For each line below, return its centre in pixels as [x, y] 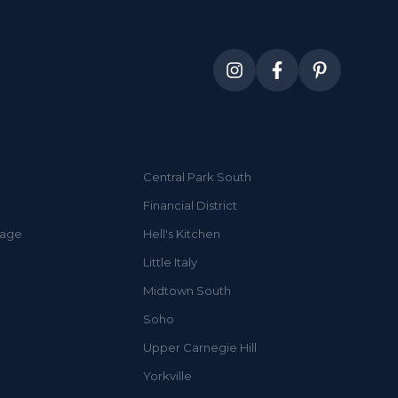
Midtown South [187, 290]
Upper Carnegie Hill [200, 347]
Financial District [191, 205]
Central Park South [198, 176]
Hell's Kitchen [182, 233]
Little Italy [171, 262]
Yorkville [168, 375]
